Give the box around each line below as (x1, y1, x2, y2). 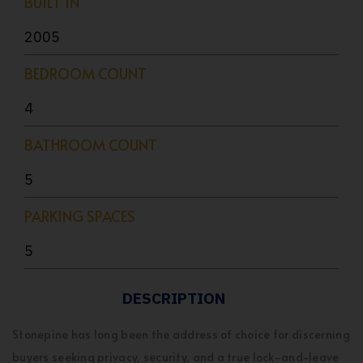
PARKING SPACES (24, 206, 135, 226)
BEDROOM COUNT (24, 63, 147, 83)
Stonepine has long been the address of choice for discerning (12, 327, 350, 342)
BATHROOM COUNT (24, 135, 157, 155)
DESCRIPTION (122, 288, 225, 308)
